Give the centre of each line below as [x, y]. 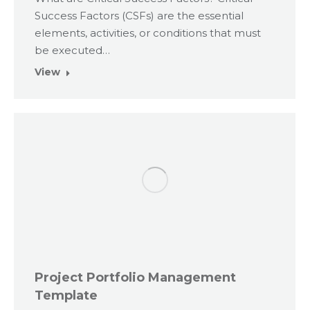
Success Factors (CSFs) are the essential [139, 16]
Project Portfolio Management [135, 278]
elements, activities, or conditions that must [148, 33]
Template [66, 296]
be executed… [72, 51]
